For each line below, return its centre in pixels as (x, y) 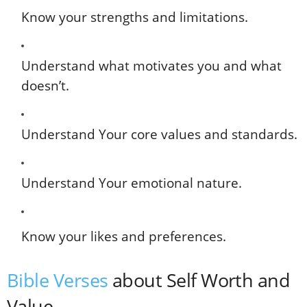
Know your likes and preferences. (124, 236)
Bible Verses (58, 280)
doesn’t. (45, 86)
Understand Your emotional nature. (132, 183)
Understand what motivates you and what (151, 66)
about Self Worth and (199, 280)
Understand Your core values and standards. (159, 134)
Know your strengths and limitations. (135, 17)
